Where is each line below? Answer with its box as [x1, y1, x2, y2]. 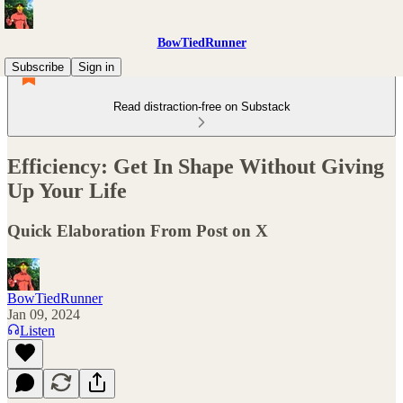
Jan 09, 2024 [7, 306, 80, 322]
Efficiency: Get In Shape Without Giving [7, 154, 384, 178]
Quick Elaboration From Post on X [7, 220, 268, 240]
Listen [20, 322, 55, 338]
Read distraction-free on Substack [112, 100, 291, 113]
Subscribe [12, 60, 64, 74]
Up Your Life [7, 178, 127, 202]
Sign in [78, 60, 114, 74]
